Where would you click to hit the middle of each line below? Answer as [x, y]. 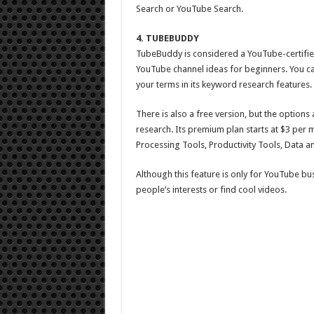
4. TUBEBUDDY [167, 38]
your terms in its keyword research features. [224, 84]
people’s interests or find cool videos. [211, 190]
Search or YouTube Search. [189, 9]
